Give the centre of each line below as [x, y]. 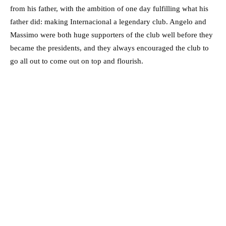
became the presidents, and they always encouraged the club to [109, 48]
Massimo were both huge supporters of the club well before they [111, 35]
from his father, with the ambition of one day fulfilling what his [109, 8]
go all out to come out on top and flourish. [78, 61]
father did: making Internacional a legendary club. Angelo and [108, 21]
